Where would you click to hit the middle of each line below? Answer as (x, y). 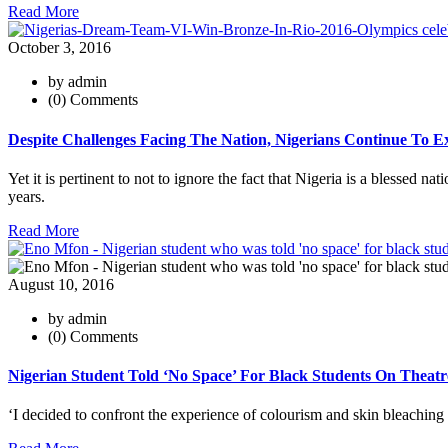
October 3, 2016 (59, 48)
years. (26, 196)
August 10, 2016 (61, 284)
